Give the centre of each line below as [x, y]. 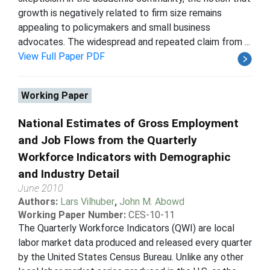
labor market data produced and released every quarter [135, 242]
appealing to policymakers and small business [114, 27]
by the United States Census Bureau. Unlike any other [131, 257]
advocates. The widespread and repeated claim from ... [134, 42]
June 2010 [41, 188]
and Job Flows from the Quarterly [108, 140]
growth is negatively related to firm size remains [120, 13]
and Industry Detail [69, 174]
